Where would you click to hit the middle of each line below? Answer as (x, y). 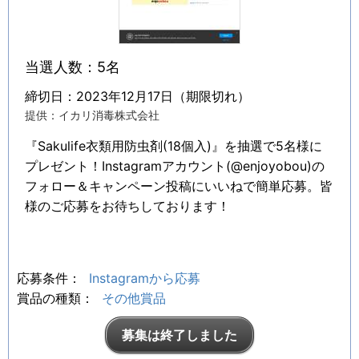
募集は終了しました (179, 335)
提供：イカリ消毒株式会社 (92, 115)
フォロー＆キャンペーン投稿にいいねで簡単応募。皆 (179, 186)
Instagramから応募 (145, 278)
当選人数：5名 (73, 67)
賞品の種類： (57, 298)
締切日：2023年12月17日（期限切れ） (137, 97)
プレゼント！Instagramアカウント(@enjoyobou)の (175, 166)
